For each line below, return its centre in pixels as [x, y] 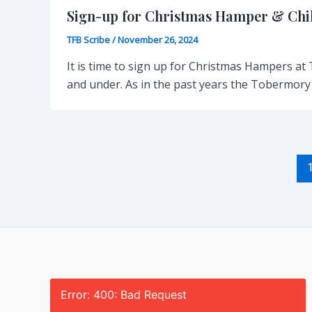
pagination [78, 181]
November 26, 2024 [158, 40]
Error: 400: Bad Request [124, 295]
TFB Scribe [89, 40]
